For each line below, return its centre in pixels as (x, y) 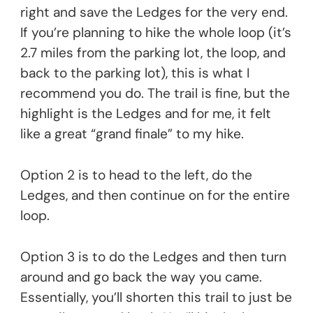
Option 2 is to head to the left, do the (136, 175)
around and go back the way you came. (141, 277)
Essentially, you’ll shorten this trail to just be (156, 298)
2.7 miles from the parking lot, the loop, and (153, 53)
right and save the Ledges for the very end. (154, 13)
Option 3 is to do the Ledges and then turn (153, 257)
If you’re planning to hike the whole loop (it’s (156, 33)
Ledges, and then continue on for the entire (155, 196)
